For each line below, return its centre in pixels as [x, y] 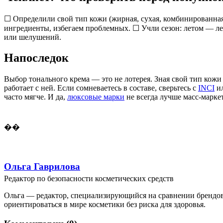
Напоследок [36, 58]
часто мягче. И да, [36, 97]
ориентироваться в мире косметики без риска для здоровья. [105, 205]
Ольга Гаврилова [42, 167]
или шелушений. [33, 37]
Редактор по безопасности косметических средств [89, 179]
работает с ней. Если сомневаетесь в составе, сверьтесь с [101, 88]
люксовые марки [96, 97]
